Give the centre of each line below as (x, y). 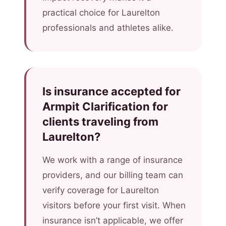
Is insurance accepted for (111, 91)
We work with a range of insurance (112, 160)
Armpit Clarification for (105, 106)
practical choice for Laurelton (101, 13)
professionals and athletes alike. (108, 28)
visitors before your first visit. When (114, 205)
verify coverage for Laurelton (101, 190)
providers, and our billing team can (113, 175)
